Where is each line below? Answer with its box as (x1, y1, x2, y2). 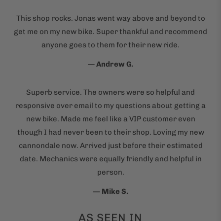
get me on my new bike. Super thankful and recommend (14, 27, 207, 36)
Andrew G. (96, 59, 133, 69)
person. (97, 167, 124, 177)
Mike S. (101, 186, 128, 196)
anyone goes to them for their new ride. (41, 40, 180, 49)
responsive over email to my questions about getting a (15, 101, 206, 110)
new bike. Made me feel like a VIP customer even (26, 114, 195, 123)
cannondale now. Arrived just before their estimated (18, 141, 203, 150)
